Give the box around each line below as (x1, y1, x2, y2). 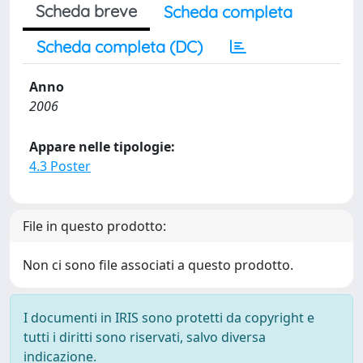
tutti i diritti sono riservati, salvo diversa (23, 328, 266, 346)
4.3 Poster (29, 157, 91, 175)
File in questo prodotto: (23, 217, 166, 235)
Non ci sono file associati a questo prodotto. (23, 256, 293, 274)
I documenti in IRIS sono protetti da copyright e (23, 309, 314, 327)
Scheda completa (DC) (36, 36, 203, 57)
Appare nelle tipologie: (29, 138, 175, 156)
